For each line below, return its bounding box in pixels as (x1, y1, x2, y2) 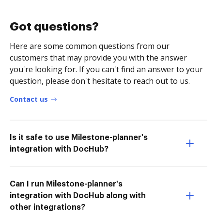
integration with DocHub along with (10, 191, 146, 200)
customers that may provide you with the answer (10, 52, 187, 63)
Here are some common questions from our (10, 40, 170, 51)
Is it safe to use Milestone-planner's (10, 133, 148, 141)
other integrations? (10, 203, 85, 211)
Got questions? (10, 20, 99, 32)
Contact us (10, 94, 48, 104)
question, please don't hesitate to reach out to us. (10, 75, 190, 86)
